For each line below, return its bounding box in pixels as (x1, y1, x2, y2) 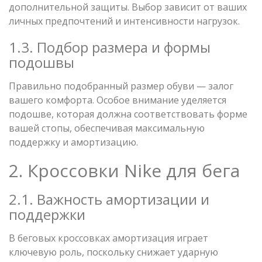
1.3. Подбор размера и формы (9, 37, 211, 57)
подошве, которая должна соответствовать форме (9, 107, 247, 120)
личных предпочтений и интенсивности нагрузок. (9, 14, 240, 27)
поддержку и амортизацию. (9, 135, 138, 149)
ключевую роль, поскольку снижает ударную (9, 245, 218, 258)
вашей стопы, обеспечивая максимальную (9, 121, 205, 135)
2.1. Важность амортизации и (9, 189, 209, 209)
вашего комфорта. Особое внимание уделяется (9, 93, 226, 106)
